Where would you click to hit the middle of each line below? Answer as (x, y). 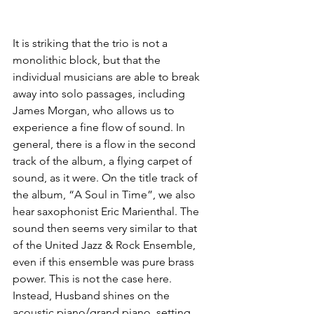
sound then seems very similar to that (106, 228)
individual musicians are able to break (108, 77)
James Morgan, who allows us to (95, 110)
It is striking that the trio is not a (91, 43)
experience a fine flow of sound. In (100, 127)
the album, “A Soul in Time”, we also (105, 194)
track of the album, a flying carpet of (104, 161)
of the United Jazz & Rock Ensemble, (105, 245)
